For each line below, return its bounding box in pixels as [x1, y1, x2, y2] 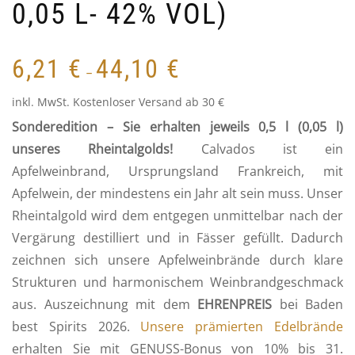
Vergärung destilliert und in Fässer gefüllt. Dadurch [12, 229, 343, 247]
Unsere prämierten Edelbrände [140, 318, 344, 336]
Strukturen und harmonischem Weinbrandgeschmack [12, 273, 343, 292]
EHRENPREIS [189, 296, 272, 314]
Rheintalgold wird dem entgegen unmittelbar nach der [12, 207, 343, 225]
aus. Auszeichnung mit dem [12, 296, 190, 314]
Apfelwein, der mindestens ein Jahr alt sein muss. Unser [12, 185, 343, 203]
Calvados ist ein [200, 140, 343, 158]
